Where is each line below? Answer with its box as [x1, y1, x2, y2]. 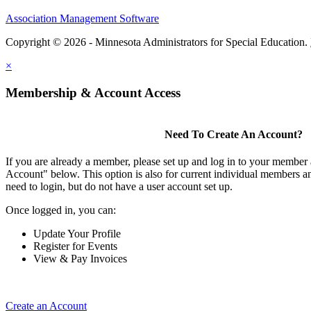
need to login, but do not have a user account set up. [6, 180, 233, 193]
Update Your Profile [33, 228, 121, 240]
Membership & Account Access [6, 85, 180, 100]
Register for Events [33, 240, 117, 253]
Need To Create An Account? [164, 128, 303, 140]
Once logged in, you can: [6, 204, 116, 217]
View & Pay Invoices [33, 253, 127, 265]
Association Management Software [6, 12, 159, 25]
